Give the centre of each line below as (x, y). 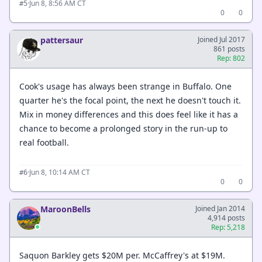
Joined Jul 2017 (221, 39)
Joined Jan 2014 (220, 208)
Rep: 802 (231, 58)
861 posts (229, 49)
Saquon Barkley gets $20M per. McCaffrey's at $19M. (122, 255)
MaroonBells (65, 209)
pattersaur (62, 40)
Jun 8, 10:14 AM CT (60, 172)
